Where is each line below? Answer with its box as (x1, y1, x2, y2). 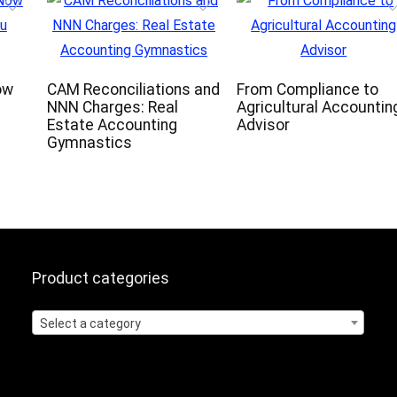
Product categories (32, 269, 170, 288)
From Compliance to (236, 81, 378, 99)
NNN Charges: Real (46, 98, 178, 117)
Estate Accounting (46, 116, 177, 135)
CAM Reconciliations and (46, 81, 220, 99)
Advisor (236, 116, 290, 135)
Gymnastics (46, 134, 132, 152)
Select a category (40, 316, 142, 331)
